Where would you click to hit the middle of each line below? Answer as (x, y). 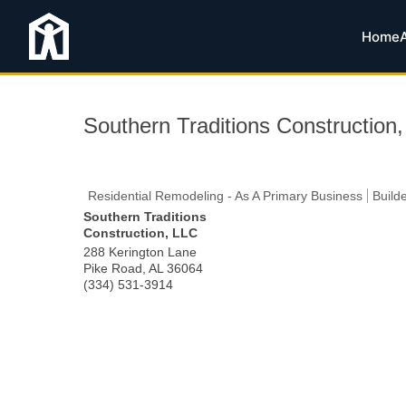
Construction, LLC (140, 233)
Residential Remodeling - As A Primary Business (225, 196)
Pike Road (113, 268)
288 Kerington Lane (140, 252)
